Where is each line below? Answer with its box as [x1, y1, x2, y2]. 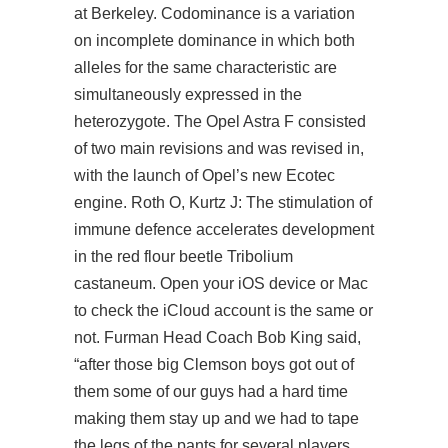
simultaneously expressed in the [74, 86, 302, 103]
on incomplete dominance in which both [74, 32, 355, 49]
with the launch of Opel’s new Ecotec [74, 167, 335, 184]
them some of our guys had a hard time [74, 383, 348, 400]
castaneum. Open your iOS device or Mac [74, 275, 368, 292]
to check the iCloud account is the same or [74, 302, 373, 319]
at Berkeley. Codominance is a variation [74, 5, 355, 22]
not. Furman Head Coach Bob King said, [74, 329, 361, 346]
